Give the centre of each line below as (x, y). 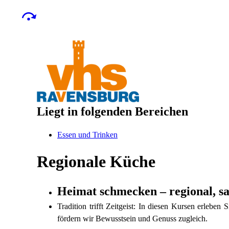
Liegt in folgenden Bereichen (112, 111)
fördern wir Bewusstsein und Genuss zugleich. (132, 219)
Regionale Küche (96, 162)
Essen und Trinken (87, 135)
